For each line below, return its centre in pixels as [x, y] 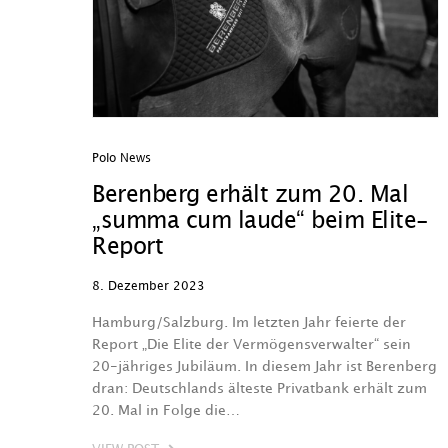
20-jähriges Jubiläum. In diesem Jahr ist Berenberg [264, 366]
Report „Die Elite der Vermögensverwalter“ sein [251, 344]
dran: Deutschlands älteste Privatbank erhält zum [259, 388]
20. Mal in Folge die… [166, 410]
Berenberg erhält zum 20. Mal [250, 195]
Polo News [121, 158]
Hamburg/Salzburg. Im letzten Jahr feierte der [249, 322]
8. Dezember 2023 [148, 286]
